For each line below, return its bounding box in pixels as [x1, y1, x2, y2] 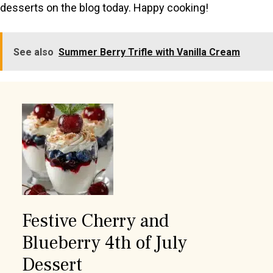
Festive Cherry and [22, 209, 169, 233]
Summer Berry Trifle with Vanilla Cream [58, 46, 240, 58]
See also [13, 46, 54, 58]
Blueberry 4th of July [22, 231, 187, 255]
